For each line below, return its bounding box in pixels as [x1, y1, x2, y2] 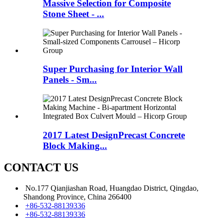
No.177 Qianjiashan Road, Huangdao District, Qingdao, [25, 183, 199, 192]
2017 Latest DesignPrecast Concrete [43, 129, 185, 140]
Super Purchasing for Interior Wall [43, 64, 182, 74]
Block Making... [43, 140, 107, 151]
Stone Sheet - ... [43, 8, 104, 19]
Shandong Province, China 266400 [23, 192, 131, 201]
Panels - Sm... [43, 74, 97, 85]
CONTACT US [4, 161, 78, 174]
